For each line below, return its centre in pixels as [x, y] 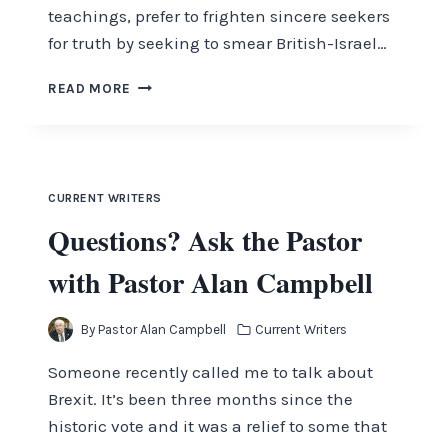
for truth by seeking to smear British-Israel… [217, 42]
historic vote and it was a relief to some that [217, 426]
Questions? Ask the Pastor [205, 240]
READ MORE [90, 88]
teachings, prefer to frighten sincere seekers [219, 15]
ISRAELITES [170, 125]
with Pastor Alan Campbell [210, 282]
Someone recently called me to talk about [210, 372]
